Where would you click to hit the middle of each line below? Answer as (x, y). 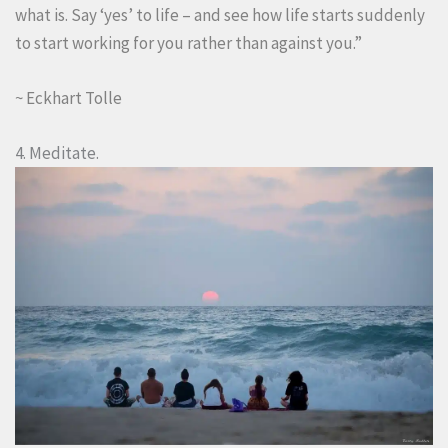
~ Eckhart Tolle (68, 98)
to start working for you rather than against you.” (188, 43)
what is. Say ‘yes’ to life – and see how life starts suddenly (220, 15)
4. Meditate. (57, 153)
